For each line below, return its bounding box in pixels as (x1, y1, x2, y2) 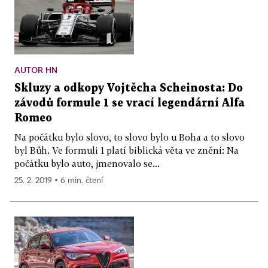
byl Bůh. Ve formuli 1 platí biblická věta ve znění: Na (14, 144, 239, 156)
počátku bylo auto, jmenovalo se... (14, 157, 160, 169)
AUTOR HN (14, 64, 57, 75)
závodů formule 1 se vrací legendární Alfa (14, 98, 245, 108)
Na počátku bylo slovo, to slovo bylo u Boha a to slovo (14, 131, 245, 142)
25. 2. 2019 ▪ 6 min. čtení (14, 176, 103, 185)
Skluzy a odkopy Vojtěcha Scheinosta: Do (14, 83, 243, 93)
